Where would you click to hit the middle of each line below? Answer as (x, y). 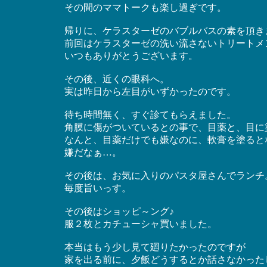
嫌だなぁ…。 (93, 152)
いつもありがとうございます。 (131, 56)
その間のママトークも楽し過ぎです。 (145, 7)
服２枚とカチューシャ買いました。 (140, 224)
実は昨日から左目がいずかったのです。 (150, 91)
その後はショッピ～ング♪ (119, 211)
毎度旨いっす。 (97, 188)
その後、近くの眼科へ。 (117, 79)
